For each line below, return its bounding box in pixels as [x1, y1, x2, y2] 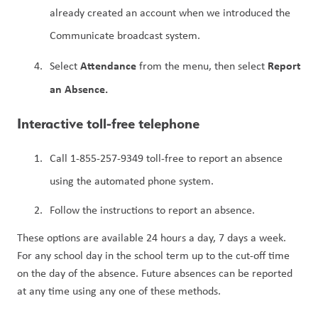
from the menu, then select [139, 57, 268, 73]
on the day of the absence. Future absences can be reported [17, 265, 292, 280]
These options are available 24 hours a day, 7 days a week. [17, 229, 286, 245]
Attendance [80, 57, 139, 73]
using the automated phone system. [50, 172, 214, 188]
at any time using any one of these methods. [17, 283, 221, 298]
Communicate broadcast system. [50, 27, 200, 43]
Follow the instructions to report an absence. [50, 202, 255, 218]
